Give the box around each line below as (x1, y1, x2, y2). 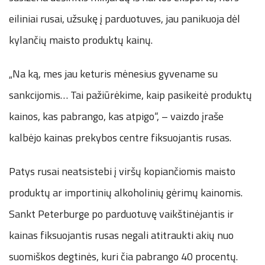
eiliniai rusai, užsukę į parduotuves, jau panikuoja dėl (9, 11, 240, 27)
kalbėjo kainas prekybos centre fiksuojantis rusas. (9, 130, 231, 146)
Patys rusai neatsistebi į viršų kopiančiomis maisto (9, 163, 235, 180)
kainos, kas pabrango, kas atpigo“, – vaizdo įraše (9, 108, 224, 125)
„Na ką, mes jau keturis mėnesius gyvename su (9, 66, 218, 82)
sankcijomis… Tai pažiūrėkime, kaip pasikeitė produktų (9, 87, 252, 104)
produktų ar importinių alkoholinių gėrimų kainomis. (9, 185, 243, 201)
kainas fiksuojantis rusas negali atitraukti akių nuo (9, 227, 234, 244)
